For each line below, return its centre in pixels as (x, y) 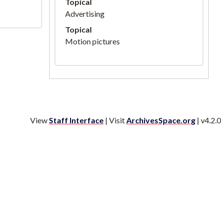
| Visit (115, 120)
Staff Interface (76, 120)
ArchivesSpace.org (161, 120)
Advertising (85, 14)
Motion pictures (92, 41)
